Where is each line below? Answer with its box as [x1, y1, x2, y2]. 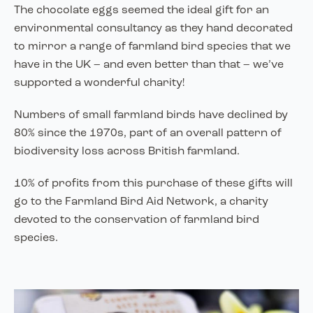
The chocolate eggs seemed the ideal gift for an [14, 4, 269, 16]
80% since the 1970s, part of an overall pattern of [14, 127, 282, 139]
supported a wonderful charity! [14, 77, 184, 89]
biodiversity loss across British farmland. [14, 145, 240, 157]
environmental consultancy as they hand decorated [14, 22, 293, 34]
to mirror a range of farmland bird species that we [14, 41, 291, 52]
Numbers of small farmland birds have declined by [14, 109, 288, 121]
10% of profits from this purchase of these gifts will [14, 177, 293, 189]
